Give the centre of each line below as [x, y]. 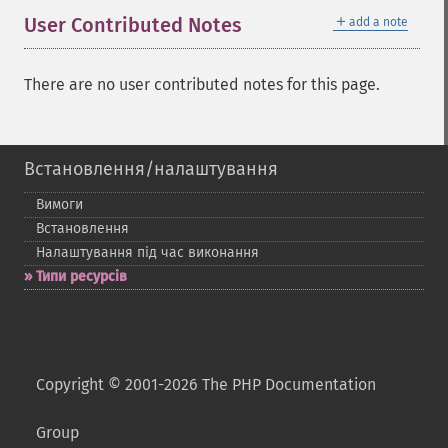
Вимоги [59, 204]
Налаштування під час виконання [147, 252]
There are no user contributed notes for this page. [202, 84]
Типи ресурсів [81, 276]
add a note [378, 22]
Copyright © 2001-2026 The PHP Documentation [206, 384]
